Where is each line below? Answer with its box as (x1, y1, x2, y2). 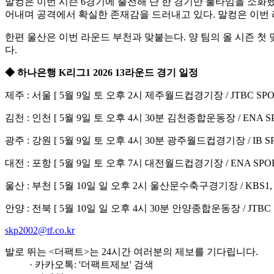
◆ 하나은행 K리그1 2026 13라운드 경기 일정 (5, 67, 198, 78)
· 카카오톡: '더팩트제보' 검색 (29, 259, 154, 270)
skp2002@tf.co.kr (5, 225, 75, 235)
